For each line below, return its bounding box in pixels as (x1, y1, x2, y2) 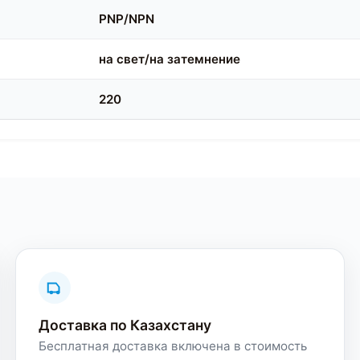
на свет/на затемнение (99, 51, 241, 67)
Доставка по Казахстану (38, 317, 211, 334)
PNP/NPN (99, 11, 155, 27)
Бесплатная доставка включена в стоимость (38, 338, 307, 354)
